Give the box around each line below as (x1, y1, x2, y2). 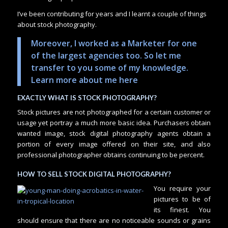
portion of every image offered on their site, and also (17, 139, 211, 149)
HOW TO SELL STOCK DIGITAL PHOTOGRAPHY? (17, 169, 171, 178)
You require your (153, 183, 211, 193)
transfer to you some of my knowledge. (31, 62, 188, 73)
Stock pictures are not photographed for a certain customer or (17, 107, 211, 117)
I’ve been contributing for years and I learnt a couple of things (17, 9, 207, 19)
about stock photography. (17, 20, 97, 30)
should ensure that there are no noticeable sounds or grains (17, 215, 211, 225)
